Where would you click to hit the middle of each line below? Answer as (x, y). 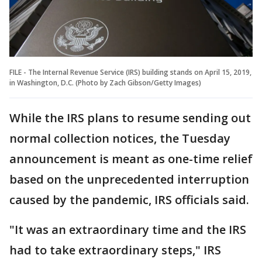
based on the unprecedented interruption (129, 179)
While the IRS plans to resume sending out (130, 118)
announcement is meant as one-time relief (131, 158)
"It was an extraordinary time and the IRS (128, 229)
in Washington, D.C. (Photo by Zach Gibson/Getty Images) (105, 82)
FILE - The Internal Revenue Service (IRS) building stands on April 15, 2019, (130, 72)
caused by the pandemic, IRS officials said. (129, 199)
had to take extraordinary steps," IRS (115, 250)
